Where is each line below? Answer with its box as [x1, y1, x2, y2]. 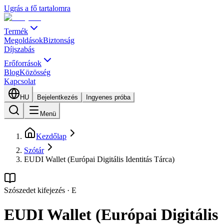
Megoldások [4, 36, 43, 44]
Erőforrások [4, 59, 41, 67]
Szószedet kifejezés [4, 186, 65, 194]
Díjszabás [4, 45, 34, 53]
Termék [4, 27, 28, 35]
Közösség [19, 68, 50, 76]
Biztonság [43, 36, 74, 44]
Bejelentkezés [37, 93, 78, 101]
